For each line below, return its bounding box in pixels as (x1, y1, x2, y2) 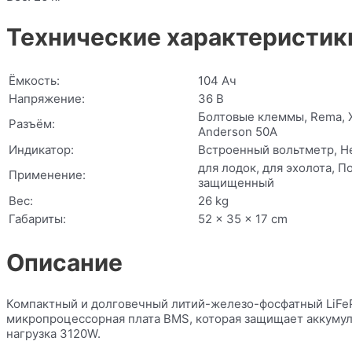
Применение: (9, 167, 86, 183)
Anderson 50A (198, 124, 277, 140)
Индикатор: (9, 142, 74, 158)
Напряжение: (9, 91, 85, 107)
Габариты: (9, 211, 66, 227)
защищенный (198, 175, 274, 191)
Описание (6, 248, 123, 277)
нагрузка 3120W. (6, 326, 101, 342)
